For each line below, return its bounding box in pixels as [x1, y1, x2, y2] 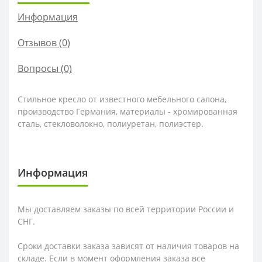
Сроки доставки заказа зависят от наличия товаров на [18, 240, 239, 251]
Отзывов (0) [18, 36, 70, 49]
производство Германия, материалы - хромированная [18, 105, 237, 117]
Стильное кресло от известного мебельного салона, [18, 93, 226, 105]
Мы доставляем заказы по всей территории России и [18, 203, 234, 215]
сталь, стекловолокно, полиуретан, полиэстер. [18, 118, 204, 129]
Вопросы [18, 61, 58, 75]
